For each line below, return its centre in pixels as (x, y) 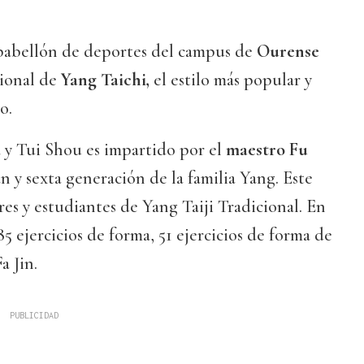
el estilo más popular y (231, 79)
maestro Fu (265, 149)
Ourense (286, 51)
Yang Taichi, (105, 79)
